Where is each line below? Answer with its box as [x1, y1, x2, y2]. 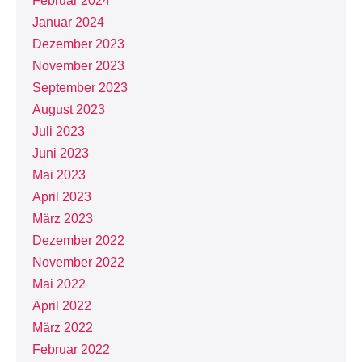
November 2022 [32, 255, 124, 269]
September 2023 [32, 81, 128, 95]
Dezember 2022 [32, 234, 124, 247]
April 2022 [32, 299, 91, 313]
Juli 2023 [32, 124, 85, 138]
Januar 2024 [32, 15, 104, 29]
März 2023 [32, 212, 93, 225]
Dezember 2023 [32, 37, 124, 51]
